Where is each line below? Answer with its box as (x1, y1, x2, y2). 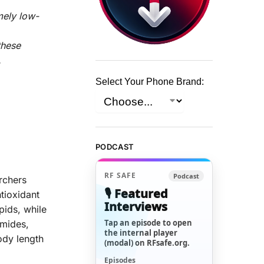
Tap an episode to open (104, 217, 193, 228)
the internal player (104, 227, 178, 238)
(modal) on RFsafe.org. (104, 237, 190, 248)
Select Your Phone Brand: (95, 77, 204, 87)
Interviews (104, 198, 168, 214)
